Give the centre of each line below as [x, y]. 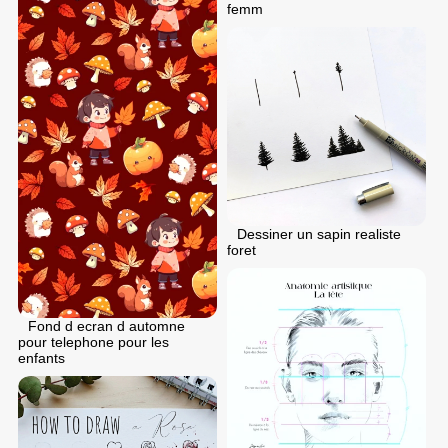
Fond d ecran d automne [106, 325]
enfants [41, 357]
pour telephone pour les [93, 341]
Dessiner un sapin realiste [319, 234]
